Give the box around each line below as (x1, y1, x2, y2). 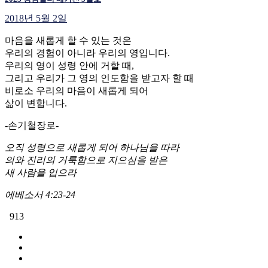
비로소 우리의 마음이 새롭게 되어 (5, 85, 148, 96)
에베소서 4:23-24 (5, 189, 75, 200)
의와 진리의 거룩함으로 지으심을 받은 (5, 154, 167, 165)
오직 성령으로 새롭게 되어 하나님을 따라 (5, 142, 179, 153)
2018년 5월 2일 (5, 13, 67, 23)
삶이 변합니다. (5, 98, 67, 108)
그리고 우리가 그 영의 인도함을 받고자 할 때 (5, 72, 194, 83)
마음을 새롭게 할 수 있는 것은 (5, 35, 132, 45)
